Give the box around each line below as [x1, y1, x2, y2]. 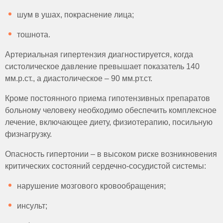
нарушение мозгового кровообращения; [17, 182, 166, 190]
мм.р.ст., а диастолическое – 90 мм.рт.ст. [5, 74, 154, 83]
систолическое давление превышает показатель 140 [5, 62, 200, 71]
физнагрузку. [5, 130, 54, 138]
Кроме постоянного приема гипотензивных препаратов [5, 94, 210, 103]
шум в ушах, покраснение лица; [17, 10, 136, 19]
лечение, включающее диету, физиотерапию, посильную [5, 118, 213, 126]
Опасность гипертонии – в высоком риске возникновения [5, 150, 217, 158]
